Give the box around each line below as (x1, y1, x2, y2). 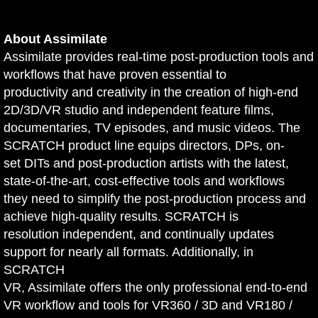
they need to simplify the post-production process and (4, 192, 306, 207)
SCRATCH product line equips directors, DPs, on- (4, 138, 285, 153)
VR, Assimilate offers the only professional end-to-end (4, 280, 307, 295)
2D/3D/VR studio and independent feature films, (4, 103, 274, 118)
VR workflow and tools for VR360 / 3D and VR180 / (4, 298, 292, 313)
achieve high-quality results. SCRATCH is (4, 209, 238, 224)
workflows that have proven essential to (4, 67, 226, 82)
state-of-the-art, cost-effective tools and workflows (4, 174, 285, 189)
